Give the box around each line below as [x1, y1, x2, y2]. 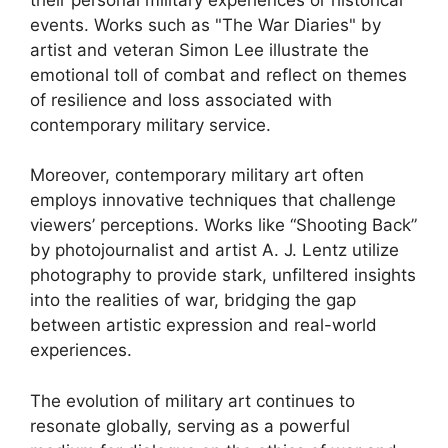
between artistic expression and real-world [30, 315, 377, 335]
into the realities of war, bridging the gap [30, 290, 356, 310]
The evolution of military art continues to [30, 390, 355, 411]
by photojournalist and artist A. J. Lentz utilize [30, 240, 399, 260]
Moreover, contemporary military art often [30, 165, 364, 185]
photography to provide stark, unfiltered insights [30, 265, 416, 285]
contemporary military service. [30, 114, 271, 135]
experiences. [30, 340, 132, 360]
